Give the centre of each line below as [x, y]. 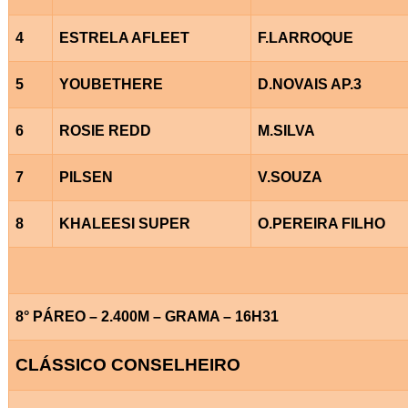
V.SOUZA [290, 177]
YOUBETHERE [111, 84]
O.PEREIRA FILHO [321, 223]
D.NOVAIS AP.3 [309, 84]
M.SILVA [286, 130]
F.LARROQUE [305, 37]
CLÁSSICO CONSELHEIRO [127, 364]
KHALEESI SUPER [124, 223]
